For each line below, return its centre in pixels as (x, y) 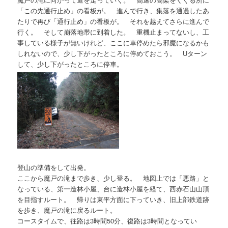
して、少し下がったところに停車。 (70, 64)
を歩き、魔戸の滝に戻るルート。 (67, 210)
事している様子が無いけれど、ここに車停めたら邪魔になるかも (113, 43)
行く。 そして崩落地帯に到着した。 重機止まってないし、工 (113, 32)
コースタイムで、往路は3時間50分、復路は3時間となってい (107, 220)
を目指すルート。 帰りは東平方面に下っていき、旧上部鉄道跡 (113, 199)
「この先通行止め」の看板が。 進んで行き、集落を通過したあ (113, 11)
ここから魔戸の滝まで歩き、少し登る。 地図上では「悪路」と (113, 178)
